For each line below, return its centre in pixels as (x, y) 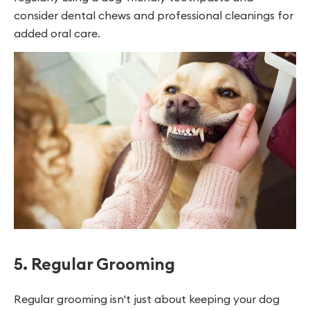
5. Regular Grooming (94, 263)
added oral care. (57, 33)
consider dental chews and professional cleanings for (154, 15)
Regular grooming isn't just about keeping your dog (147, 299)
